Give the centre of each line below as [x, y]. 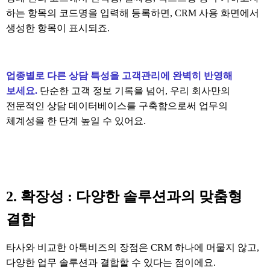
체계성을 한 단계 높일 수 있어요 [75, 121]
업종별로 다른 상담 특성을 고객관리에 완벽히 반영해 [119, 76]
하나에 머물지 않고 [216, 247]
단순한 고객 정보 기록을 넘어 [102, 91]
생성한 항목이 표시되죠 [57, 28]
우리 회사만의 [200, 91]
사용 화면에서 [229, 13]
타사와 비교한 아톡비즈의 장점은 [77, 247]
